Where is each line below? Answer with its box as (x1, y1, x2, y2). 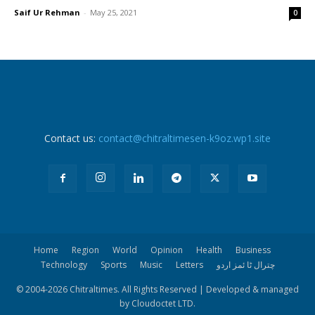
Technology (40, 259, 87, 271)
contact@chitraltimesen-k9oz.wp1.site (98, 131, 271, 146)
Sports (100, 259, 127, 271)
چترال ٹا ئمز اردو (216, 259, 275, 271)
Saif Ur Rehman (14, 7, 80, 18)
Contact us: (44, 131, 98, 146)
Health (195, 244, 222, 257)
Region (71, 244, 99, 257)
